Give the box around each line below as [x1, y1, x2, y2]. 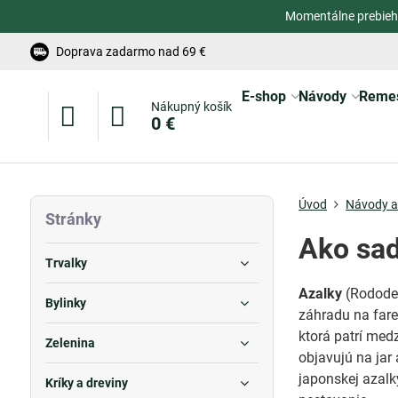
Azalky [298, 285, 343, 302]
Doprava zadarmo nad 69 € [55, 44, 206, 59]
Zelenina [44, 336, 95, 350]
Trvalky [44, 256, 87, 270]
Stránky [44, 210, 101, 228]
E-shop [241, 88, 286, 105]
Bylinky [44, 296, 86, 310]
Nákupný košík [150, 99, 232, 114]
